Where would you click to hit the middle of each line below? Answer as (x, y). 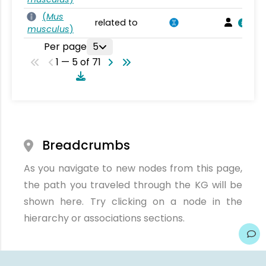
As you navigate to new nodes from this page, (133, 168)
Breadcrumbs (86, 145)
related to (116, 23)
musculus (48, 29)
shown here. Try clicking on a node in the (133, 202)
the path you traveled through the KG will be (133, 185)
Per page (65, 47)
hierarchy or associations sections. (104, 218)
